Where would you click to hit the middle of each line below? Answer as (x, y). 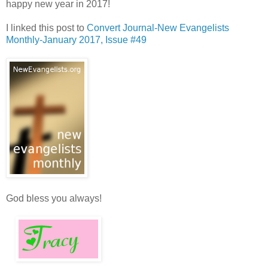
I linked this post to (46, 28)
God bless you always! (54, 199)
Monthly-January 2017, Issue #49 (76, 40)
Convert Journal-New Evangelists (158, 28)
